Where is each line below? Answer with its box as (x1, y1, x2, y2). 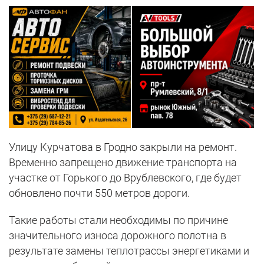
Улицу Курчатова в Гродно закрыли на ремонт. (9, 141, 237, 154)
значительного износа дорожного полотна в (9, 229, 226, 242)
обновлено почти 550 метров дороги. (9, 187, 190, 200)
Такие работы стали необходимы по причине (9, 214, 228, 227)
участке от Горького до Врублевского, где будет (9, 171, 242, 184)
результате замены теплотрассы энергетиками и (9, 245, 249, 258)
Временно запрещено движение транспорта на (9, 156, 237, 169)
